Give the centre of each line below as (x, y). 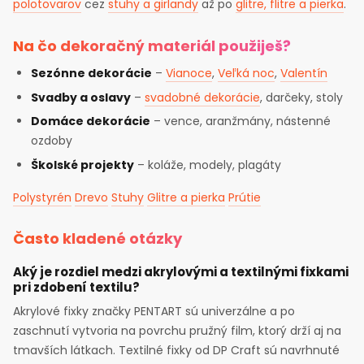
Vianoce (189, 73)
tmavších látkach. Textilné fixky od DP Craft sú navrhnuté (176, 350)
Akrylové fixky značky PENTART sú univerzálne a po (154, 311)
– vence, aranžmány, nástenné (241, 121)
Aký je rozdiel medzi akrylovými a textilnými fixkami (181, 271)
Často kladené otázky (97, 238)
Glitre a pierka (186, 197)
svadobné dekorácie (203, 97)
